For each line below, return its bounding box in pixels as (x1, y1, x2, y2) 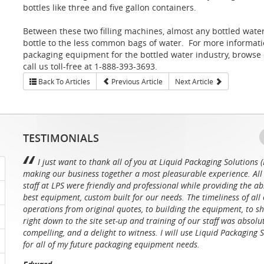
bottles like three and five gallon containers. (23, 2, 196, 13)
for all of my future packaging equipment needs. (23, 239, 200, 250)
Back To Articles (37, 77, 90, 86)
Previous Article (110, 77, 163, 86)
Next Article (175, 77, 215, 86)
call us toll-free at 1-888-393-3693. (23, 61, 157, 72)
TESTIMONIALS (23, 131, 99, 145)
